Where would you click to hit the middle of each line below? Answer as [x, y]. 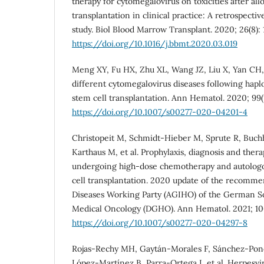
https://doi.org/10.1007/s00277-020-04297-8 [160, 222]
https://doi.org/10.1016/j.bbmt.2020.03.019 [155, 43]
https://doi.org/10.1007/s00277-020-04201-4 [160, 112]
